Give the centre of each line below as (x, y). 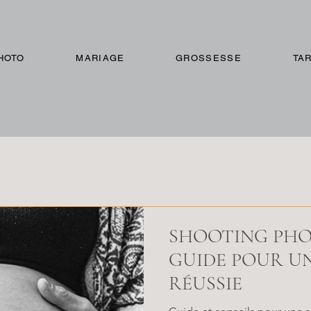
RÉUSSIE (205, 283)
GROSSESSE (209, 58)
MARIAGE (100, 58)
